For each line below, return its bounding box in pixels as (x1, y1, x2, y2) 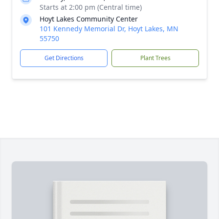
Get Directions (44, 54, 84, 62)
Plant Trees (140, 54, 171, 62)
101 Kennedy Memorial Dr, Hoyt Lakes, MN (40, 24, 178, 33)
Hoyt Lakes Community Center (40, 14, 138, 23)
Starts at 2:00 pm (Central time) (40, 2, 142, 12)
